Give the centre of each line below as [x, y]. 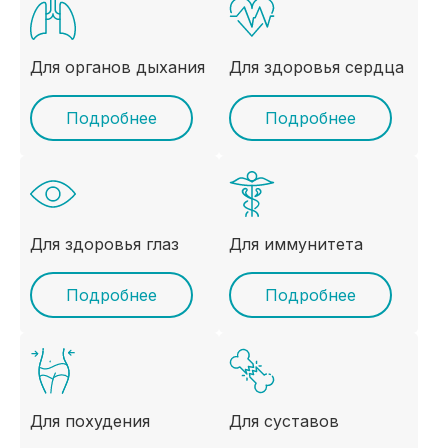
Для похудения [90, 421]
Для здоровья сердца [316, 67]
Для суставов [284, 421]
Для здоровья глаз [104, 244]
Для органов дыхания [117, 67]
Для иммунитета [296, 244]
